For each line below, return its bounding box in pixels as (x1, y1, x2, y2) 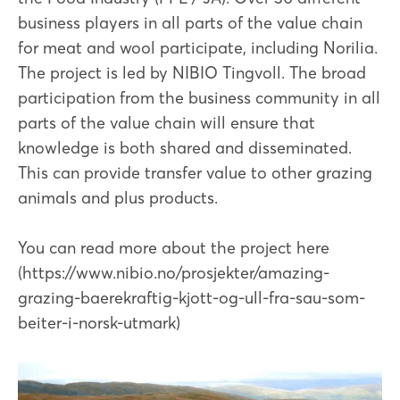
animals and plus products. (18, 187, 218, 209)
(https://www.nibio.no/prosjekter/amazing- (18, 262, 329, 284)
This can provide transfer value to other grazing (18, 162, 372, 184)
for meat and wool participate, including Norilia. (18, 37, 378, 59)
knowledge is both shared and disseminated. (18, 137, 352, 159)
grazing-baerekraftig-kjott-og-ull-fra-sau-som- (18, 287, 365, 309)
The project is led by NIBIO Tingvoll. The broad (18, 62, 366, 84)
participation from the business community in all (18, 87, 380, 109)
